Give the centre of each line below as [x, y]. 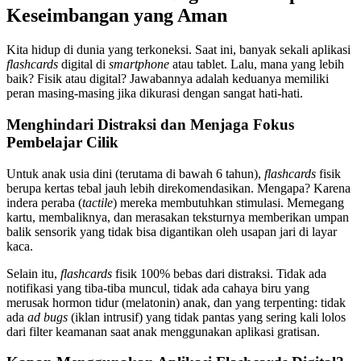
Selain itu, [33, 273]
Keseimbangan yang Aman [117, 16]
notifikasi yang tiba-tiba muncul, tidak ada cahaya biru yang [158, 288]
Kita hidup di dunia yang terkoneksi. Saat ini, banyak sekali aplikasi [178, 50]
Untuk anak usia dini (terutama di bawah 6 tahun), [135, 173]
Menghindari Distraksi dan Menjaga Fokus [150, 124]
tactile [98, 202]
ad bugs [48, 317]
